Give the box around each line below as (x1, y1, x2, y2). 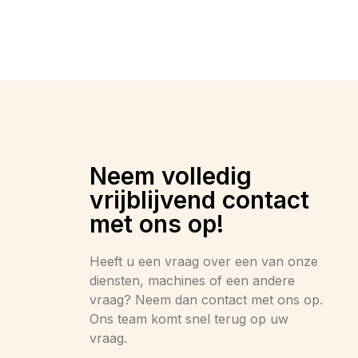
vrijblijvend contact (89, 185, 309, 215)
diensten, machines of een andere (89, 272, 295, 289)
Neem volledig (89, 161, 252, 191)
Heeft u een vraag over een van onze (89, 253, 318, 270)
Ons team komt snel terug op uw (89, 311, 288, 328)
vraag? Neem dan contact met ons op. (89, 292, 323, 308)
